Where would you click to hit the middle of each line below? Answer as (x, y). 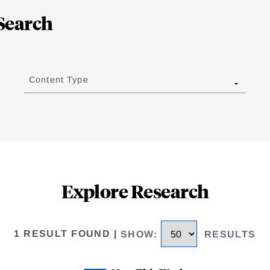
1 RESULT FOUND (62, 234)
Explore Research (135, 191)
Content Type (58, 80)
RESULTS (230, 234)
